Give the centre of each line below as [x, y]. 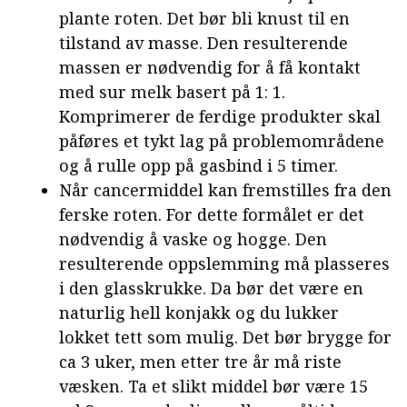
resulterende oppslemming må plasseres [224, 263]
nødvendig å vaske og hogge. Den [193, 238]
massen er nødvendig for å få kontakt [210, 67]
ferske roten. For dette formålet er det [212, 214]
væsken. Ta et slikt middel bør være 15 [213, 386]
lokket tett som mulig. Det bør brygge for [225, 337]
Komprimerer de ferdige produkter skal [220, 116]
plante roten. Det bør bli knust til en [204, 18]
